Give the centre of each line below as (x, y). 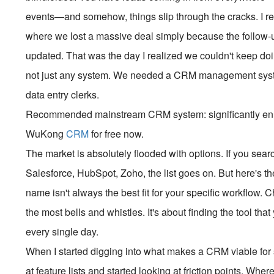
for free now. (117, 134)
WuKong (46, 134)
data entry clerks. (63, 94)
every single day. (62, 231)
